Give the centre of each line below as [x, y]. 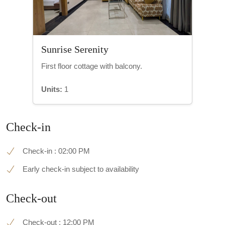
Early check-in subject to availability [81, 169]
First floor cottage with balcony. [92, 66]
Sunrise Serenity [75, 49]
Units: [52, 89]
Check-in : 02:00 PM [56, 151]
